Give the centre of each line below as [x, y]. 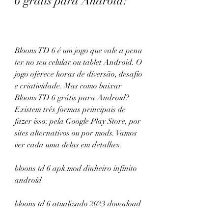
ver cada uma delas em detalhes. [68, 145]
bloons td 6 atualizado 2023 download [78, 204]
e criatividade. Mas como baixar [68, 86]
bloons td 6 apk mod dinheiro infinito [76, 168]
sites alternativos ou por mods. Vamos [76, 133]
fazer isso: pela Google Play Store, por [78, 121]
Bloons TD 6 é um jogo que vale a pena [79, 51]
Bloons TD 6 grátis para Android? [72, 98]
